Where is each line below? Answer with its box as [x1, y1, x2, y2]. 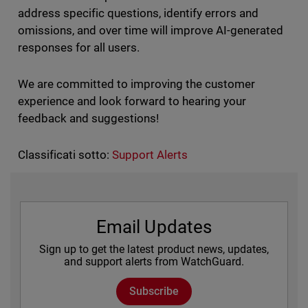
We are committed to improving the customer [17, 77, 256, 91]
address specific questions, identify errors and [17, 6, 259, 21]
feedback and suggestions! [17, 111, 159, 126]
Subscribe [129, 285, 179, 298]
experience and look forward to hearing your [17, 94, 247, 109]
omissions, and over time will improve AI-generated [17, 23, 284, 38]
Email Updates [96, 217, 212, 238]
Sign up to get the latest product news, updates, [39, 243, 269, 256]
